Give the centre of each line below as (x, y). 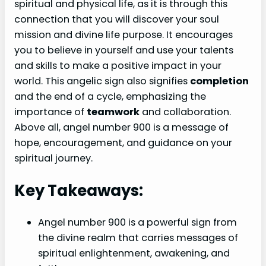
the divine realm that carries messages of (138, 238)
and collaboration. (185, 112)
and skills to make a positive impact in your (118, 65)
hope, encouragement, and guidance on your (123, 142)
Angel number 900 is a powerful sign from (137, 223)
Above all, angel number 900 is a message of (121, 127)
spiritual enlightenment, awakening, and (134, 254)
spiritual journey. (53, 158)
